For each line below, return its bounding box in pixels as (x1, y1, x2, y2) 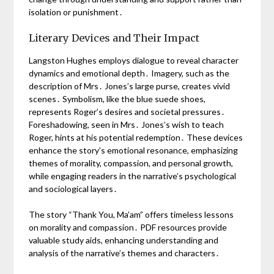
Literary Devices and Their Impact (29, 31, 200, 44)
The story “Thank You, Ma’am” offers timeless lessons (29, 209, 234, 220)
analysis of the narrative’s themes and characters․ (29, 247, 220, 258)
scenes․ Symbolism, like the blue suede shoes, (29, 93, 206, 104)
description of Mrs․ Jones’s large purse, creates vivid (29, 80, 231, 91)
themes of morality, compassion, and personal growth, (29, 157, 234, 168)
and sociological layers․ (29, 183, 118, 194)
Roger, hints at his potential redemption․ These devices (29, 131, 243, 143)
